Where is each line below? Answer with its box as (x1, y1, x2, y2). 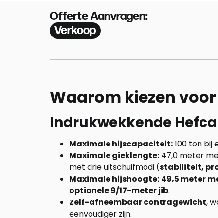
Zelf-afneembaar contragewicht (69, 197, 206, 208)
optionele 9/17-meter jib (69, 185, 168, 196)
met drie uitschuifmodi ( (69, 162, 160, 173)
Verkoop (54, 23, 96, 37)
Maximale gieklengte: (69, 150, 159, 161)
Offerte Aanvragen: (50, 9, 148, 23)
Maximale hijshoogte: (69, 173, 159, 184)
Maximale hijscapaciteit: (69, 138, 173, 149)
